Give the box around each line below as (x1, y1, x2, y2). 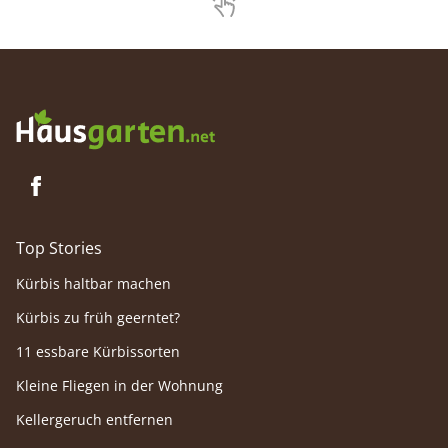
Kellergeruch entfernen (16, 410, 173, 430)
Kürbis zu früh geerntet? (16, 308, 180, 328)
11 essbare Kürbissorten (16, 342, 180, 362)
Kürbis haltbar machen (16, 274, 171, 294)
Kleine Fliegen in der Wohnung (16, 376, 223, 396)
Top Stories (16, 237, 102, 260)
